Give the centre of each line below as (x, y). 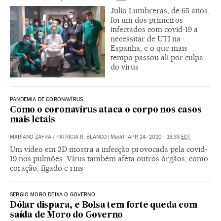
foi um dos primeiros (147, 20)
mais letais (33, 120)
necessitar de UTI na (146, 39)
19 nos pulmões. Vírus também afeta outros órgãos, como (109, 159)
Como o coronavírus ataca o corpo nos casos (106, 110)
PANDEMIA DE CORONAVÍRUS (47, 99)
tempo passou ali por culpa (157, 58)
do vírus (125, 67)
